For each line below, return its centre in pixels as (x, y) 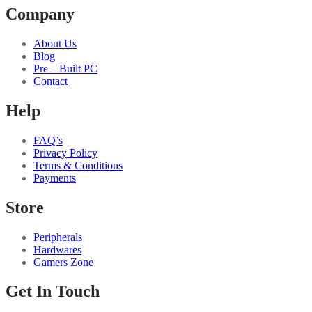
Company (40, 14)
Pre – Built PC (65, 68)
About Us (55, 43)
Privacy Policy (65, 153)
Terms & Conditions (78, 165)
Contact (50, 81)
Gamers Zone (63, 262)
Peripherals (58, 237)
